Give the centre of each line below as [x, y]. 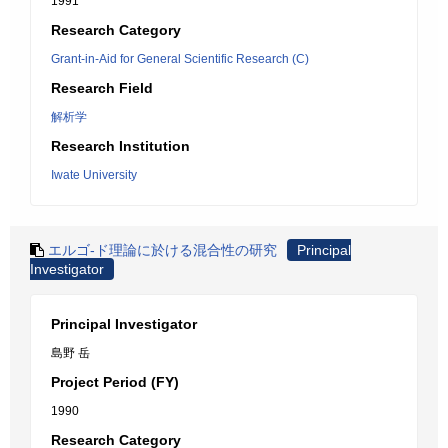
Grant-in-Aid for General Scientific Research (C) [180, 59]
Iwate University [94, 175]
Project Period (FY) [115, 382]
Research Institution [120, 146]
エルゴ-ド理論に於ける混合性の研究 [162, 250]
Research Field [102, 88]
